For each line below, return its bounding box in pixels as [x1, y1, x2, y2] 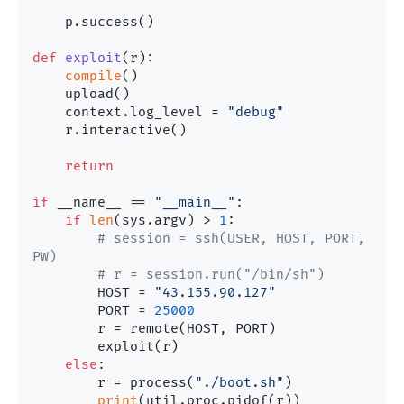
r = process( [97, 374, 195, 390]
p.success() [32, 14, 65, 30]
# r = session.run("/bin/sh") [97, 266, 325, 282]
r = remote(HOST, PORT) [32, 320, 97, 336]
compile [65, 68, 122, 84]
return [65, 158, 114, 174]
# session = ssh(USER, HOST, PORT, [97, 230, 365, 246]
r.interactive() [32, 122, 65, 138]
